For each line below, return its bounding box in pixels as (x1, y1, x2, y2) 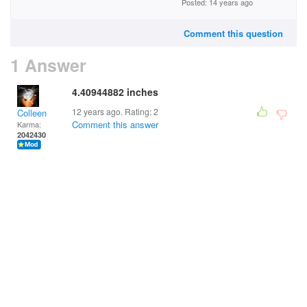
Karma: (17, 119, 41, 130)
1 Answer (10, 53, 86, 77)
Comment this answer (72, 118, 158, 131)
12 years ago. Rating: (72, 106, 153, 117)
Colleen (17, 106, 47, 119)
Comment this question (184, 27, 283, 40)
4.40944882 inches (72, 85, 158, 99)
